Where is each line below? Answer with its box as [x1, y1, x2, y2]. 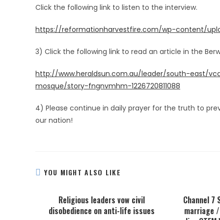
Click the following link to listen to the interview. [35, 2, 197, 12]
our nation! [35, 115, 73, 125]
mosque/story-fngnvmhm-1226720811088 [35, 81, 180, 91]
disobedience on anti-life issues [48, 205, 155, 217]
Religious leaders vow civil [58, 194, 145, 206]
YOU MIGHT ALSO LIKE [44, 167, 121, 177]
